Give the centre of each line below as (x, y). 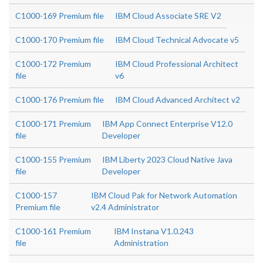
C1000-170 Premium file (60, 40)
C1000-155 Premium (53, 159)
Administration (141, 243)
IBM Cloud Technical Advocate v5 (177, 40)
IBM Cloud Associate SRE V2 (168, 16)
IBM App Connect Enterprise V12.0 (168, 124)
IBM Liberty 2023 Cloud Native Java (168, 159)
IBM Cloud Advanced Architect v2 (178, 100)
